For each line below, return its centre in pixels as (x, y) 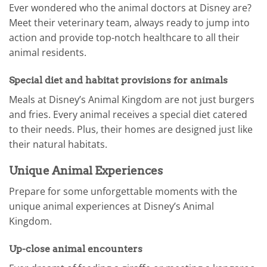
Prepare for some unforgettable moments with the (123, 191)
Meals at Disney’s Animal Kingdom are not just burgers (132, 99)
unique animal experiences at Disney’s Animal (111, 206)
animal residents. (48, 52)
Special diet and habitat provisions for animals (118, 80)
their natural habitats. (58, 144)
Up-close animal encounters (76, 249)
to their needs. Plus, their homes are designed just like (131, 129)
